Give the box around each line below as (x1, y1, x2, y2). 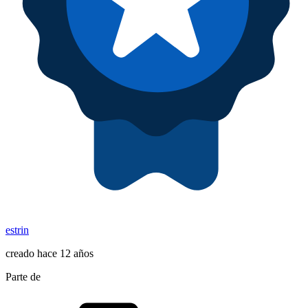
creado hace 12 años (5, 247, 93, 260)
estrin (5, 224, 29, 236)
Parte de (5, 271, 41, 283)
